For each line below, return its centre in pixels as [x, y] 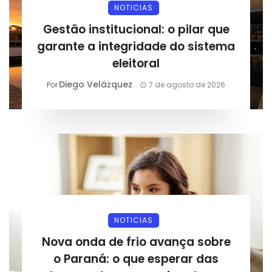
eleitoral [136, 63]
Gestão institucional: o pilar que [136, 29]
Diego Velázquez [95, 84]
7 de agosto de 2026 [187, 84]
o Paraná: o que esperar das [136, 259]
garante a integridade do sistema [136, 46]
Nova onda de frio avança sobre [136, 242]
